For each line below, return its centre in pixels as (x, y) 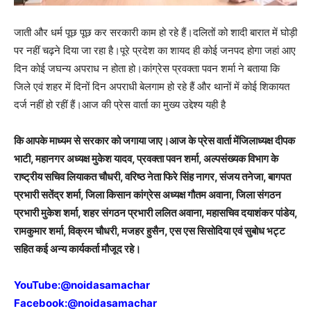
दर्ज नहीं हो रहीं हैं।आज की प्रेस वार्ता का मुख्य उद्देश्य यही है (120, 105)
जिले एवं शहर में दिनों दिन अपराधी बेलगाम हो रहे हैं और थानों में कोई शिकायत (152, 87)
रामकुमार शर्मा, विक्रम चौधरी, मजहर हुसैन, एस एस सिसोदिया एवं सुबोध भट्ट (150, 231)
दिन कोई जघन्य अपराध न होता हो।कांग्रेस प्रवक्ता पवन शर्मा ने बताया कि (147, 69)
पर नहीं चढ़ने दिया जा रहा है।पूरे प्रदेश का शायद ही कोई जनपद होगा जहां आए (155, 51)
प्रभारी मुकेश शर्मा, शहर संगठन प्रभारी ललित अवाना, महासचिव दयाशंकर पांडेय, (155, 213)
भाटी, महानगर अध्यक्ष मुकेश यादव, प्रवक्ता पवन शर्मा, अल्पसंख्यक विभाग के (146, 159)
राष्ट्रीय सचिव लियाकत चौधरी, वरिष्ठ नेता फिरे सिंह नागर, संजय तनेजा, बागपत (152, 177)
